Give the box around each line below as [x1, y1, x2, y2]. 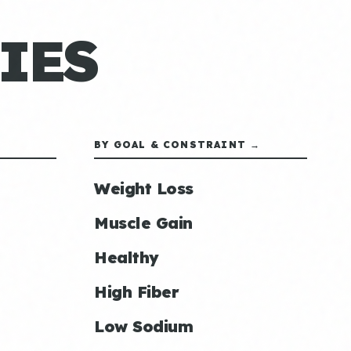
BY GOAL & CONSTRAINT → [94, 139, 261, 150]
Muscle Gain [94, 213, 193, 233]
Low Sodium [94, 317, 193, 336]
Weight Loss [94, 179, 194, 198]
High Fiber [94, 282, 179, 302]
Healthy [94, 248, 159, 267]
